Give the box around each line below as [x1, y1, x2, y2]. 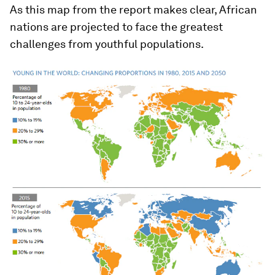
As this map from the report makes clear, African [10, 3, 257, 17]
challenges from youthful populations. [10, 37, 204, 51]
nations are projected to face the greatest [10, 20, 223, 34]
